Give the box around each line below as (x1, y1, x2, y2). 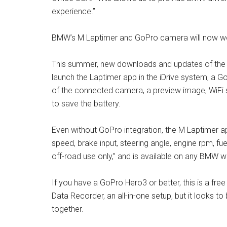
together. (52, 204, 84, 214)
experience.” (52, 7, 95, 16)
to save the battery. (52, 99, 121, 108)
